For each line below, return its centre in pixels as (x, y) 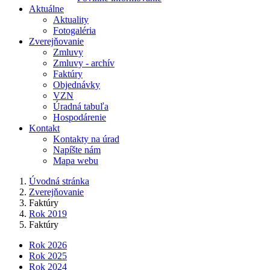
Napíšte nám (77, 150)
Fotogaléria (74, 30)
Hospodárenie (80, 117)
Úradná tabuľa (81, 106)
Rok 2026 (48, 245)
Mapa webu (76, 161)
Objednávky (77, 85)
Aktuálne (46, 9)
